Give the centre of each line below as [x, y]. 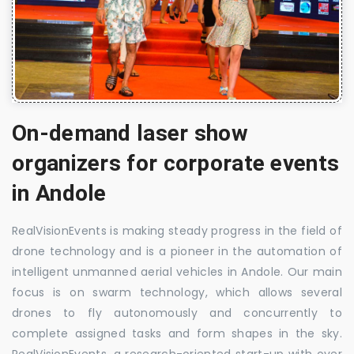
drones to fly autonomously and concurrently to [177, 313]
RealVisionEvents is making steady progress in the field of [177, 230]
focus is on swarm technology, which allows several [177, 292]
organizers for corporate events [176, 163]
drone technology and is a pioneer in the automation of [177, 251]
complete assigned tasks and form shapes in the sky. [177, 333]
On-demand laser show [130, 133]
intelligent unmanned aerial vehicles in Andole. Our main [177, 271]
